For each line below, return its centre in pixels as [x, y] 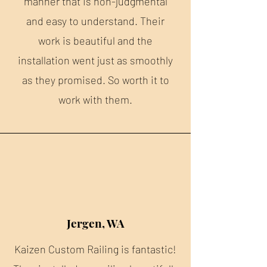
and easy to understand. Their [95, 21]
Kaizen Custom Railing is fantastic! [95, 249]
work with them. [95, 100]
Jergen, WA [95, 223]
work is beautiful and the [95, 41]
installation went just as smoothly [95, 60]
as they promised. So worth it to [95, 80]
